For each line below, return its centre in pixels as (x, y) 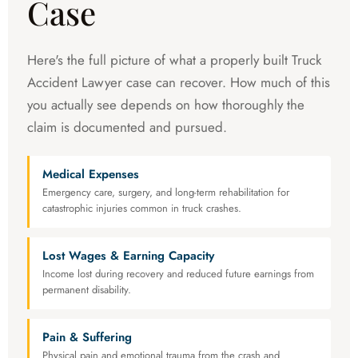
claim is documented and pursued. (127, 127)
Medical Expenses (91, 175)
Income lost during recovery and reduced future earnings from (178, 274)
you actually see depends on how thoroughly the (166, 105)
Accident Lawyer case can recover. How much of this (179, 83)
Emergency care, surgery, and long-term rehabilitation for (166, 193)
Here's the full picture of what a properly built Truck (174, 60)
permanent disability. (87, 290)
